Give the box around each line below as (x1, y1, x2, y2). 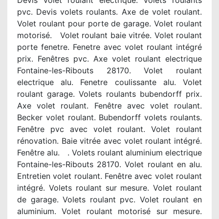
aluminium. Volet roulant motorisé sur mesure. (17, 206, 202, 216)
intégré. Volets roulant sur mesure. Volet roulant (17, 183, 202, 193)
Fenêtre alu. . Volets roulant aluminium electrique (17, 148, 202, 157)
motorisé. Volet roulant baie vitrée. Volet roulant (17, 30, 202, 40)
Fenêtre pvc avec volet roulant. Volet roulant (17, 124, 202, 134)
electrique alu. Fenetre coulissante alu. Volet (17, 77, 202, 87)
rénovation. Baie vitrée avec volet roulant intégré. (17, 136, 202, 146)
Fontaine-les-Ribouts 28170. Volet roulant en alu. (17, 159, 202, 169)
